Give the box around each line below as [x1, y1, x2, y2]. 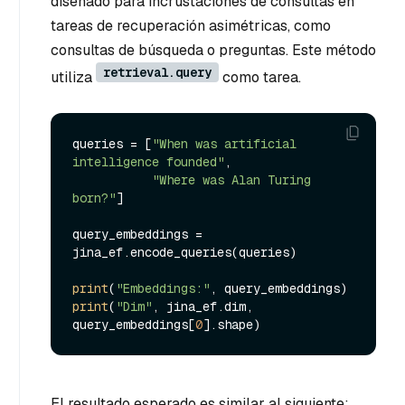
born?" [72, 189, 116, 206]
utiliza [51, 68, 96, 88]
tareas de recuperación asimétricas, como [51, 16, 331, 36]
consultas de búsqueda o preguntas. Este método [51, 41, 376, 61]
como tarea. [219, 68, 301, 88]
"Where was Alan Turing [152, 171, 311, 188]
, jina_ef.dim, [152, 297, 253, 315]
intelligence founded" [72, 153, 224, 170]
